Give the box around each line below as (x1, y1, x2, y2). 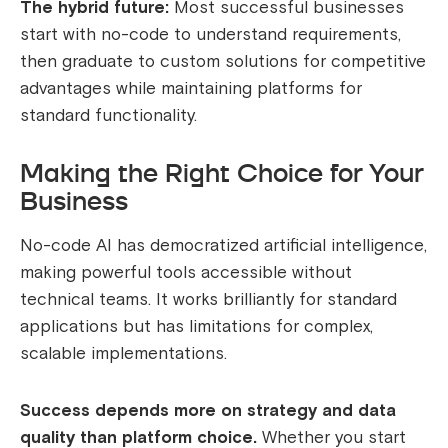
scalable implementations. (20, 343, 227, 365)
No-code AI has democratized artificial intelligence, (20, 235, 427, 257)
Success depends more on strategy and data (20, 400, 396, 422)
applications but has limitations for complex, (20, 316, 373, 338)
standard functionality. (20, 105, 197, 127)
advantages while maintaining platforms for (20, 78, 362, 100)
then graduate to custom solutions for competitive (20, 51, 426, 73)
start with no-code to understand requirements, (20, 24, 401, 46)
